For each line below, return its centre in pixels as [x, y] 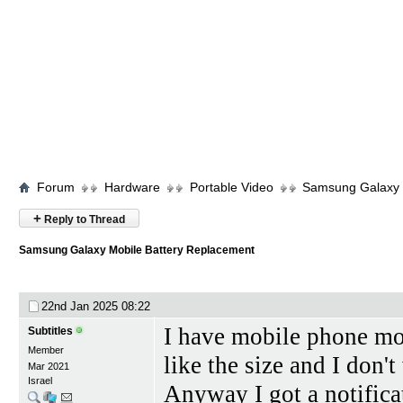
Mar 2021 [49, 366]
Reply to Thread [83, 219]
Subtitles [50, 331]
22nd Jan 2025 [81, 306]
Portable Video [232, 187]
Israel [40, 381]
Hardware [132, 187]
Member [46, 350]
